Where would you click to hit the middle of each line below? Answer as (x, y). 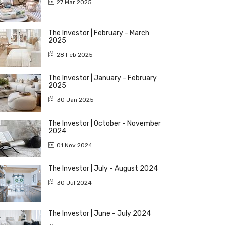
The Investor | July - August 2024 (103, 168)
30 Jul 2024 (74, 183)
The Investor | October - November (104, 123)
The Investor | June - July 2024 (99, 213)
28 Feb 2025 (75, 54)
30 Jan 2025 (75, 100)
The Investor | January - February (102, 78)
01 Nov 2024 (75, 145)
